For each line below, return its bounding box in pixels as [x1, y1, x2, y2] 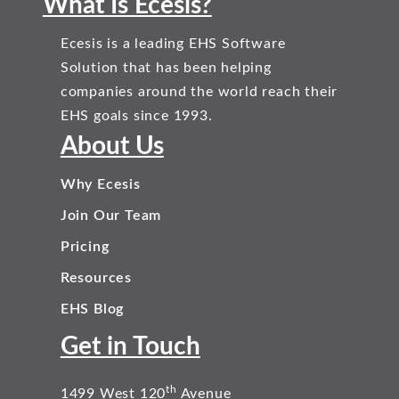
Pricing [60, 240, 110, 254]
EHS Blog [60, 302, 125, 316]
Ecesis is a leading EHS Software [60, 37, 286, 51]
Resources [60, 271, 132, 285]
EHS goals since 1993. [60, 109, 213, 123]
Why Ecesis [60, 177, 141, 191]
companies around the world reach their [60, 85, 338, 99]
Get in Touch [60, 334, 200, 359]
